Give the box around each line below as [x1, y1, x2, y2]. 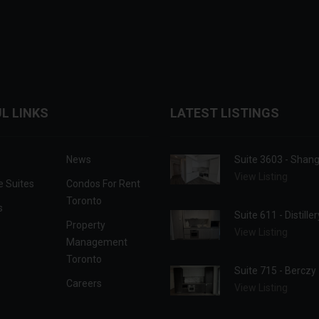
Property [66, 219, 105, 231]
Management [66, 236, 127, 249]
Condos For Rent [66, 178, 140, 190]
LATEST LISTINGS [170, 105, 279, 121]
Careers [66, 278, 102, 290]
